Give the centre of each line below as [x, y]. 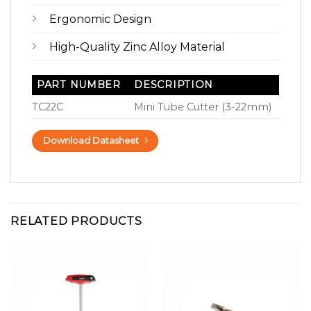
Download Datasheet [91, 141]
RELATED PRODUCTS [76, 221]
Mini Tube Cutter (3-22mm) [203, 107]
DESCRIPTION [174, 85]
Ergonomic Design [100, 19]
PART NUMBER [79, 85]
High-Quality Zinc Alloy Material [137, 47]
